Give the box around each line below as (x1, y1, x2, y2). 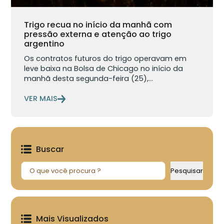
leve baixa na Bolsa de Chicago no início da (24, 63, 183, 73)
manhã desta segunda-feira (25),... (24, 73, 153, 83)
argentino (24, 38, 65, 50)
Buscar (36, 143, 64, 155)
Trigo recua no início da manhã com (24, 19, 172, 31)
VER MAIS (24, 93, 58, 103)
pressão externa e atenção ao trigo (24, 28, 172, 40)
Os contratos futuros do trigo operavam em (24, 53, 187, 63)
